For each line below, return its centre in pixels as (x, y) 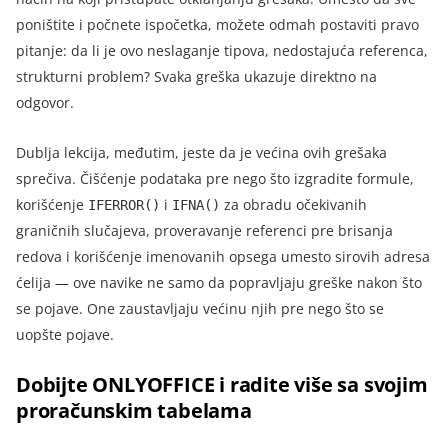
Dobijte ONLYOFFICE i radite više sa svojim (222, 384)
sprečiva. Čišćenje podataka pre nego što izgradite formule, (215, 178)
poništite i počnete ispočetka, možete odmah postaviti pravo (217, 24)
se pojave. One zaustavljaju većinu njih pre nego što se (200, 308)
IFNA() (196, 204)
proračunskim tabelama (134, 410)
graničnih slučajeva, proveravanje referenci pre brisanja (204, 230)
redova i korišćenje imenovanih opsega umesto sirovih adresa (223, 256)
